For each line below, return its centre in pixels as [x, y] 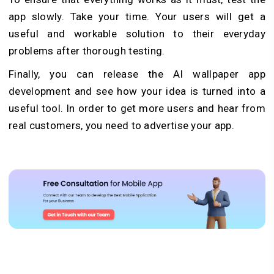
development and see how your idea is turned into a [137, 91]
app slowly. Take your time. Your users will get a [137, 17]
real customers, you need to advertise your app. [122, 126]
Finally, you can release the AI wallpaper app [137, 74]
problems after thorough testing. [87, 51]
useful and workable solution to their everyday [137, 34]
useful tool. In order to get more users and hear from [137, 109]
